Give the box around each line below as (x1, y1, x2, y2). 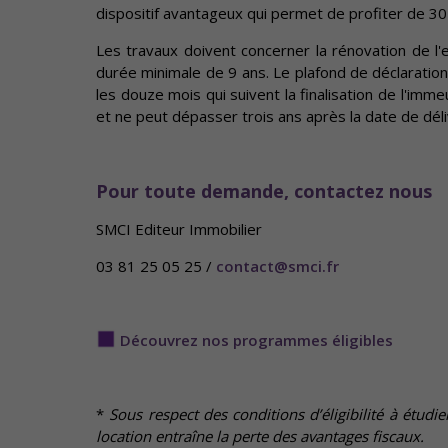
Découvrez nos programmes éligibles (120, 330, 393, 350)
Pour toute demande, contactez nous (96, 179, 432, 203)
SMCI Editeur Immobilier (96, 219, 262, 239)
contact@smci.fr (216, 256, 339, 276)
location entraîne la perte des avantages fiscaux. (96, 426, 428, 446)
